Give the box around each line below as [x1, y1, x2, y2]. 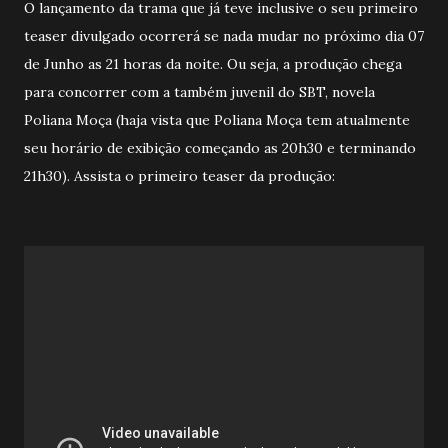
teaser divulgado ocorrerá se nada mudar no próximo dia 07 [24, 26, 424, 45]
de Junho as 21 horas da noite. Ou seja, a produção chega [24, 54, 402, 73]
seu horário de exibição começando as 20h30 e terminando [24, 138, 416, 157]
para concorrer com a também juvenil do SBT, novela [24, 82, 375, 101]
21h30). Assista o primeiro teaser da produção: [24, 166, 335, 185]
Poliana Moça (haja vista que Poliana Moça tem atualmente [24, 110, 410, 129]
